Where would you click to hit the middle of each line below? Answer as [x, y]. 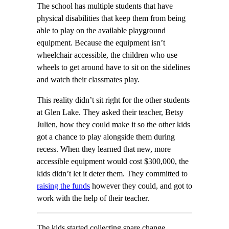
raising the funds [63, 186]
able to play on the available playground [101, 30]
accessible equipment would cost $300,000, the [113, 161]
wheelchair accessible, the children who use [107, 55]
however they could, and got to [141, 186]
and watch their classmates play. [88, 79]
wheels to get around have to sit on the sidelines [113, 67]
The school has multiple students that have [105, 6]
